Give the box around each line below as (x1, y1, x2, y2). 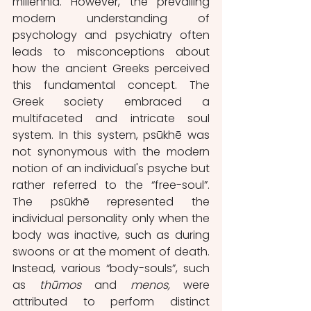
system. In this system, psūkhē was (12, 127, 210, 143)
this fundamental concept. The (12, 77, 210, 93)
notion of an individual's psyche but (12, 160, 210, 176)
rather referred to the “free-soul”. (12, 177, 210, 193)
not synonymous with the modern (12, 144, 210, 160)
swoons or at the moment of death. (12, 244, 210, 260)
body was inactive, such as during (12, 227, 210, 243)
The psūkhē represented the (12, 194, 210, 210)
